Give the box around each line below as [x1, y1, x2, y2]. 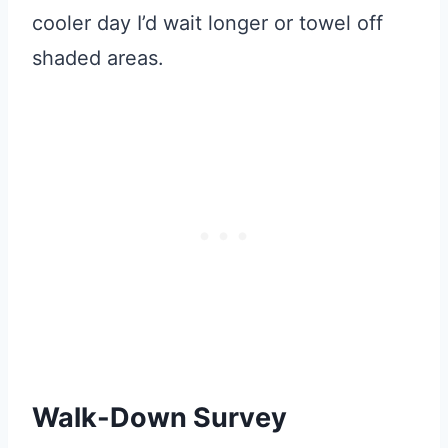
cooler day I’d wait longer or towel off [32, 10, 383, 35]
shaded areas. [32, 45, 164, 70]
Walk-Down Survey [32, 401, 287, 435]
